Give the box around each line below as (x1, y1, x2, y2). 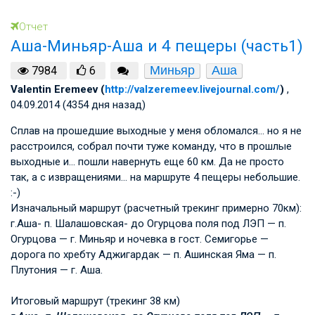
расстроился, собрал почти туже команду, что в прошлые (11, 139, 292, 153)
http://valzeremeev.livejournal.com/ (105, 82, 280, 96)
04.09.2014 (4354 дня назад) (11, 98, 146, 111)
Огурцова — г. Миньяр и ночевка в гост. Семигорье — (11, 232, 269, 245)
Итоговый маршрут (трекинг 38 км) (11, 294, 180, 307)
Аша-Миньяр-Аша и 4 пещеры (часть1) (11, 37, 303, 56)
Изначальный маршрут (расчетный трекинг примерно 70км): (11, 201, 302, 214)
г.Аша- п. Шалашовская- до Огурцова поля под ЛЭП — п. (11, 217, 286, 230)
